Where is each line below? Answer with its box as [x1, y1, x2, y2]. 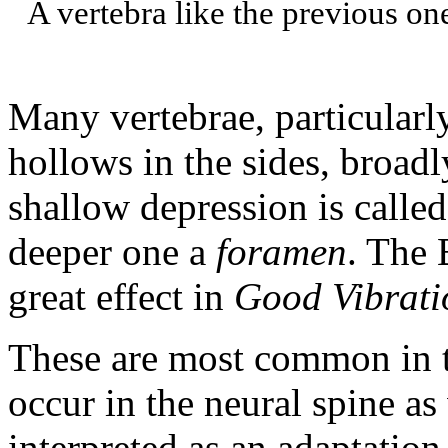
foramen [216, 229, 347, 273]
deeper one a [8, 229, 216, 273]
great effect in [8, 274, 234, 318]
